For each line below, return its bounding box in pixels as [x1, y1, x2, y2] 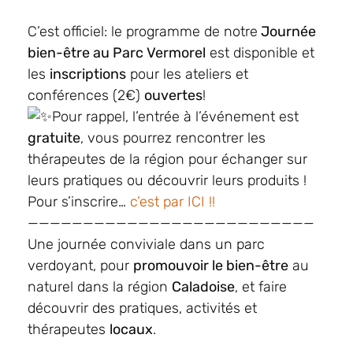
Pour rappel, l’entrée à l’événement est [52, 108, 299, 126]
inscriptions [50, 65, 126, 84]
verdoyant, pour [28, 257, 133, 275]
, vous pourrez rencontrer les [80, 129, 266, 147]
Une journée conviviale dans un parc [28, 236, 265, 254]
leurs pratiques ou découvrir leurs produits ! [28, 172, 307, 190]
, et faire [235, 278, 287, 296]
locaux [110, 321, 153, 339]
